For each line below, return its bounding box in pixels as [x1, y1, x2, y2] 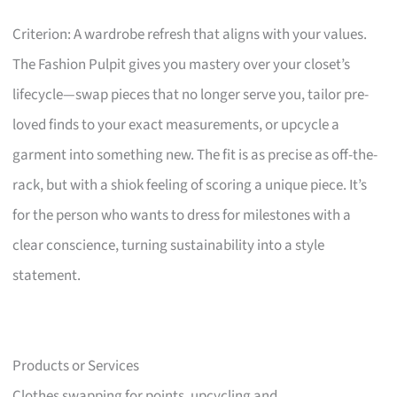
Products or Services [12, 355, 140, 378]
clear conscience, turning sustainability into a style [12, 235, 325, 257]
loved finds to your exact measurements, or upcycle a [12, 114, 340, 136]
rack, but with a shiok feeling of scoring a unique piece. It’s [12, 175, 368, 197]
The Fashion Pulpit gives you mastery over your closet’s [12, 54, 351, 76]
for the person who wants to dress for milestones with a [12, 205, 352, 227]
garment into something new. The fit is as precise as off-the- [12, 144, 378, 167]
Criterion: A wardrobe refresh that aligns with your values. [12, 24, 368, 46]
